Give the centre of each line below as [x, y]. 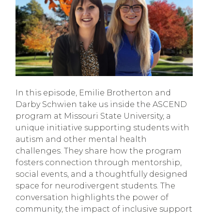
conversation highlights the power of [92, 197]
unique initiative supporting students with [102, 127]
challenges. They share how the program [99, 151]
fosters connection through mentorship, [99, 162]
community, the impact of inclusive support [104, 209]
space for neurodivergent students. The [95, 186]
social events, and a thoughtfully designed [101, 174]
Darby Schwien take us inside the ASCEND [101, 104]
